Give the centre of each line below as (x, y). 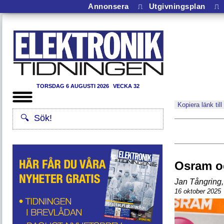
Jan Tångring (198, 181)
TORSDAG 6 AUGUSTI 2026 (73, 86)
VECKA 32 (126, 86)
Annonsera (108, 6)
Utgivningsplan (177, 6)
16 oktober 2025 (198, 191)
